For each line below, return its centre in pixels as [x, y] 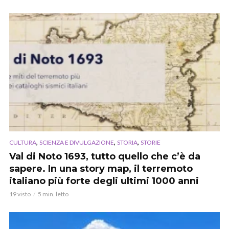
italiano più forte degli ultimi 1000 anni [104, 181]
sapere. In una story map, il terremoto [101, 169]
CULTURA [23, 143]
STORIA [127, 143]
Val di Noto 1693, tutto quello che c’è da [105, 157]
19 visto [20, 194]
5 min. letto [53, 194]
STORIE [151, 143]
